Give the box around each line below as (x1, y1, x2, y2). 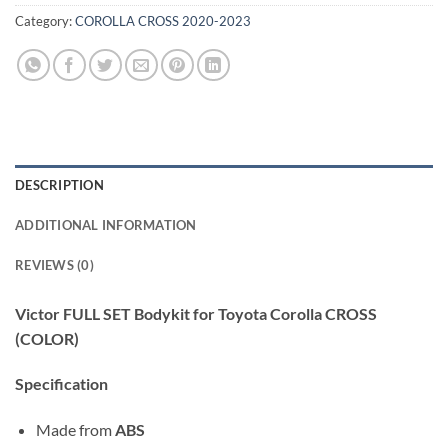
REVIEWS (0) (15, 256, 94, 273)
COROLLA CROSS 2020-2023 (75, 12, 251, 29)
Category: (15, 12, 75, 29)
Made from (35, 420, 115, 440)
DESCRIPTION (15, 176, 104, 193)
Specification (15, 374, 108, 394)
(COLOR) (15, 328, 79, 348)
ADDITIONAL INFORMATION (15, 216, 197, 233)
